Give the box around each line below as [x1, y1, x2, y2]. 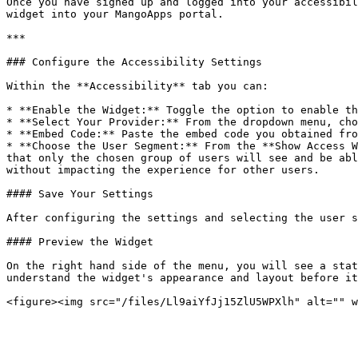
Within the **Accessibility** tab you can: [6, 80, 268, 92]
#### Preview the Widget [6, 236, 153, 248]
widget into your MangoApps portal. [6, 8, 224, 20]
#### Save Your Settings [6, 188, 153, 200]
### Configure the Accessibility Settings [6, 56, 262, 68]
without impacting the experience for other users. [6, 164, 320, 176]
